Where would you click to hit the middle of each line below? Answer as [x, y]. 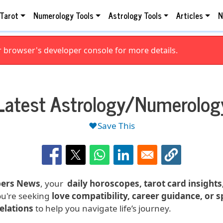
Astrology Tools [135, 15]
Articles [190, 15]
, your [54, 184]
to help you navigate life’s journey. [103, 209]
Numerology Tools [64, 15]
